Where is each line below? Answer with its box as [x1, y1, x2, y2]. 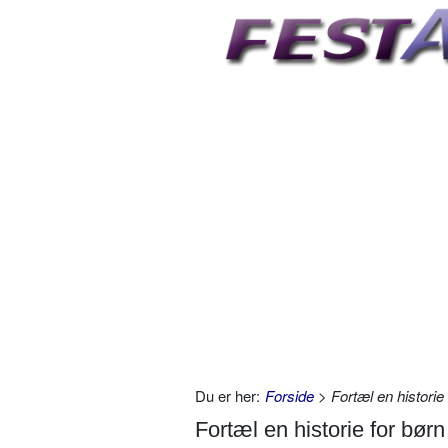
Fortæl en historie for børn [195, 417, 445, 443]
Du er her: [195, 385, 260, 407]
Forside [265, 385, 314, 407]
